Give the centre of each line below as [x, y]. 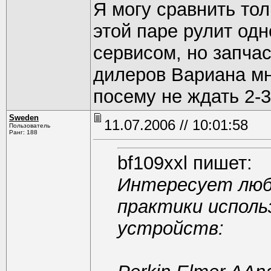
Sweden [24, 118]
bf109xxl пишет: [185, 163]
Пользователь [30, 126]
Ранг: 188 [23, 132]
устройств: [171, 228]
